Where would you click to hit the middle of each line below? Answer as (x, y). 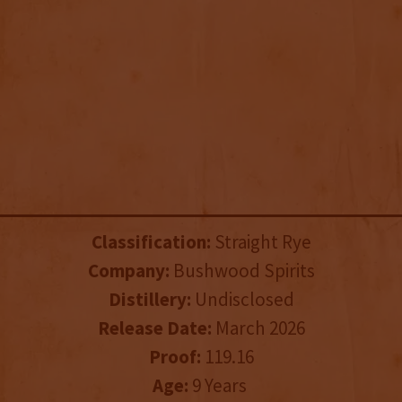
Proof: (175, 357)
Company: (128, 271)
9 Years (219, 386)
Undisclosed (242, 300)
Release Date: (154, 328)
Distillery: (149, 300)
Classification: (151, 242)
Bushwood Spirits (242, 271)
